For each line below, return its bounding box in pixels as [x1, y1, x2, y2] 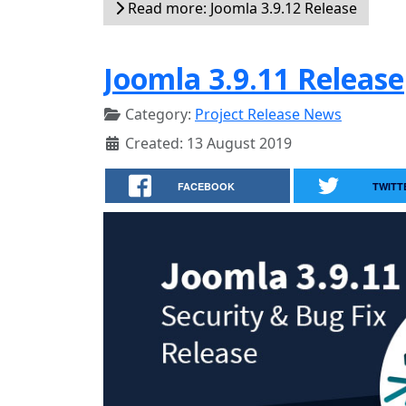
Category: [121, 104, 195, 124]
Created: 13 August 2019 [125, 133, 292, 153]
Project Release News [195, 104, 342, 124]
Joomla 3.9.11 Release [103, 59, 404, 98]
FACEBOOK [178, 179, 236, 193]
